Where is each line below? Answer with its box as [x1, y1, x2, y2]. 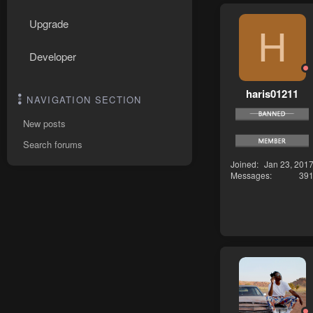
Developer [29, 49, 76, 64]
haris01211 [246, 85, 298, 101]
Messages [231, 169, 270, 182]
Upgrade [29, 16, 68, 31]
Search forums [23, 138, 82, 151]
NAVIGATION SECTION [27, 93, 142, 106]
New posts [23, 117, 66, 130]
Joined [231, 158, 256, 170]
